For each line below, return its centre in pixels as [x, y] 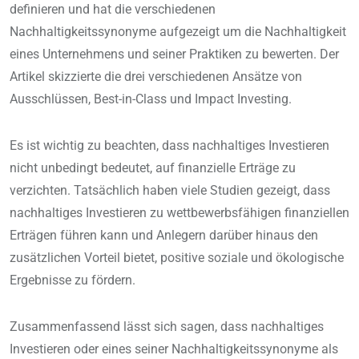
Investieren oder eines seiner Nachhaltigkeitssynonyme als [174, 349]
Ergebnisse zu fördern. [73, 280]
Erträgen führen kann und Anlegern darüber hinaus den [164, 236]
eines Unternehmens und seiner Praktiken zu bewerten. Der [174, 54]
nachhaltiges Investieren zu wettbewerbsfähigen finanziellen [179, 213]
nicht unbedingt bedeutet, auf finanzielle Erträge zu [153, 168]
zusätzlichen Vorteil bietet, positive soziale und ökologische [177, 258]
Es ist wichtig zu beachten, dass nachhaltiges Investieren [169, 146]
